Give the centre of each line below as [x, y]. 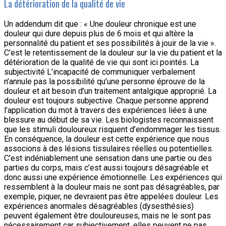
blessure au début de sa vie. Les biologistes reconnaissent [109, 120]
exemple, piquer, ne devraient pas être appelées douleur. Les [111, 197]
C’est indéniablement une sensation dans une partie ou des [108, 158]
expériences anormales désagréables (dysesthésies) [99, 206]
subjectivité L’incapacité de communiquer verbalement [100, 72]
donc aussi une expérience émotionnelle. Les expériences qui [113, 178]
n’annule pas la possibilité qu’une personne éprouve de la [104, 82]
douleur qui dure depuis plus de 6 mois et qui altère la [99, 34]
